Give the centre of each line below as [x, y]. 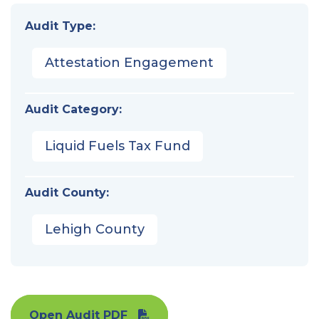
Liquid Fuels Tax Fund [117, 146]
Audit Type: [60, 26]
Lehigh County [95, 229]
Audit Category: [73, 109]
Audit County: [67, 192]
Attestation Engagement [129, 62]
